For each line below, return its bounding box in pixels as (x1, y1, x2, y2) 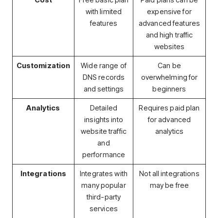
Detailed (90, 104, 117, 113)
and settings (83, 85, 124, 94)
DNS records (82, 73, 125, 82)
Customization (16, 61, 71, 71)
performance (82, 150, 126, 160)
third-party (86, 193, 121, 202)
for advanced (147, 115, 191, 125)
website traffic (81, 127, 127, 136)
